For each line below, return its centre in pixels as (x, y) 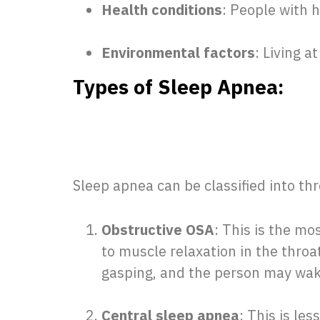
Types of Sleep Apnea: (178, 88)
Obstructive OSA (158, 230)
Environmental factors (178, 53)
